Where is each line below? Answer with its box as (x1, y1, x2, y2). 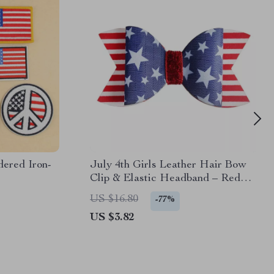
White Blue (90, 187, 143, 198)
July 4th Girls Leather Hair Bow (90, 160, 246, 171)
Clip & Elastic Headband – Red (90, 173, 240, 184)
